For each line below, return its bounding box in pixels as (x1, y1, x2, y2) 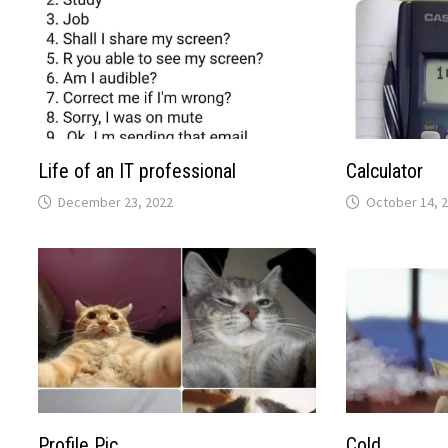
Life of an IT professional (38, 159, 237, 184)
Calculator (345, 159, 423, 184)
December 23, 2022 (58, 193, 174, 212)
